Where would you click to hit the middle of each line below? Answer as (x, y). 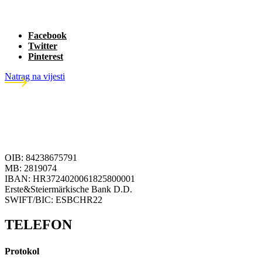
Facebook (47, 35)
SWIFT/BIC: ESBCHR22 (54, 199)
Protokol (25, 251)
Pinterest (46, 56)
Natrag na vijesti (35, 76)
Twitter (43, 46)
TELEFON (38, 224)
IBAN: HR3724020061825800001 (70, 178)
